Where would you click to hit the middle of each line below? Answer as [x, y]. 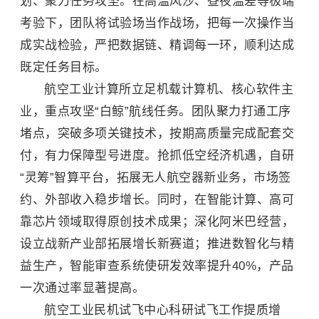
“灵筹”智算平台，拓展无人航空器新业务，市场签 [156, 178]
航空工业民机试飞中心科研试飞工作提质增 [163, 310]
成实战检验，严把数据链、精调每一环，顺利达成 [157, 45]
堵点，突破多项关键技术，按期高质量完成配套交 [157, 134]
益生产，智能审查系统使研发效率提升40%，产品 [157, 266]
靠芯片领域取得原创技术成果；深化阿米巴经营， [157, 222]
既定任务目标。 [64, 67]
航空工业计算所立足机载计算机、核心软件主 [169, 89]
